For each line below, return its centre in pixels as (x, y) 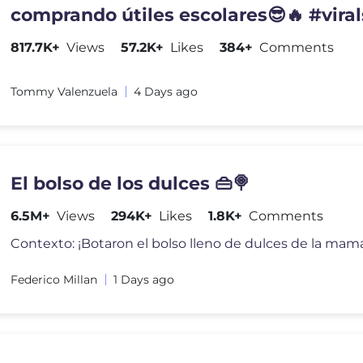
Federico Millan (54, 280)
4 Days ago (166, 92)
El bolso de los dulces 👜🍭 (131, 184)
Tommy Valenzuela (64, 92)
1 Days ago (144, 280)
